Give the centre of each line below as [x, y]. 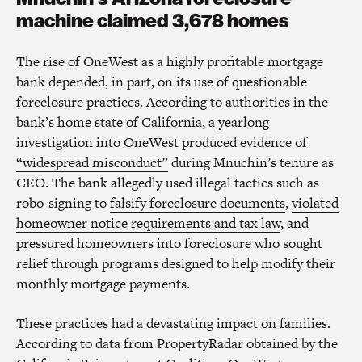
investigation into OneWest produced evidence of [162, 143]
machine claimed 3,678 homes [153, 21]
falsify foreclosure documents [198, 203]
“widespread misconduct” [92, 163]
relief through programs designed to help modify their [176, 264]
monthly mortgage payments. [103, 284]
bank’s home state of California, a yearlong [143, 122]
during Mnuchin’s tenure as [251, 163]
